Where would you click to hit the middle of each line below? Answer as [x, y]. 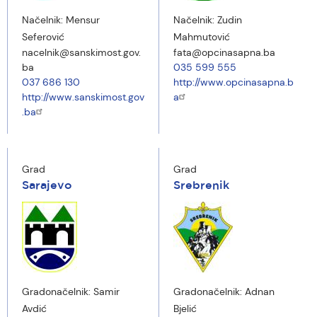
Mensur [83, 20]
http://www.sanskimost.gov [83, 97]
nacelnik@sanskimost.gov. [81, 52]
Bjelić [185, 309]
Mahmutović [202, 37]
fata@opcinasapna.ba [224, 52]
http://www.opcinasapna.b [234, 82]
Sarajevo [47, 186]
